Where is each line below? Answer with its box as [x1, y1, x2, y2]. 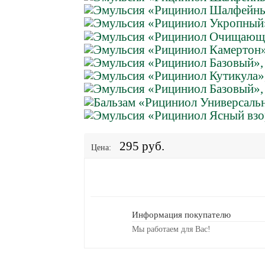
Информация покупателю [131, 210, 231, 219]
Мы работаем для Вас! [131, 225, 211, 234]
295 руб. [119, 138, 164, 153]
